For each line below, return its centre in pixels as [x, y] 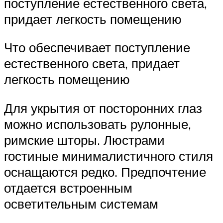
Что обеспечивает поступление [97, 48]
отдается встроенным [68, 187]
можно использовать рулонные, [98, 124]
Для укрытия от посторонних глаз [103, 108]
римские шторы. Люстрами [84, 140]
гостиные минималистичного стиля [109, 156]
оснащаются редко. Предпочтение [105, 171]
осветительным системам [81, 203]
